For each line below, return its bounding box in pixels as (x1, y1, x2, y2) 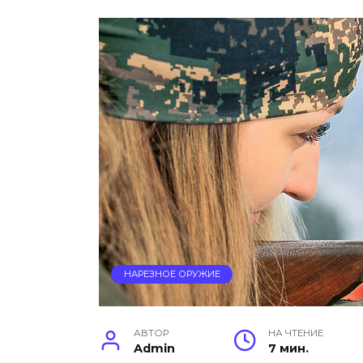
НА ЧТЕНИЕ (267, 327, 323, 340)
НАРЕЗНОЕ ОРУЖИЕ (123, 268, 220, 280)
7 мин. (267, 341, 309, 357)
